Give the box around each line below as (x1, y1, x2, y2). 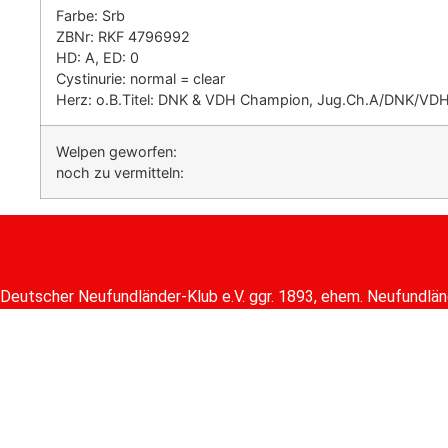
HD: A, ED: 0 (56, 49, 139, 67)
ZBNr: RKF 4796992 (56, 28, 190, 46)
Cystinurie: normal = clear (56, 70, 225, 88)
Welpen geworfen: (56, 143, 177, 161)
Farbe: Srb (56, 7, 125, 25)
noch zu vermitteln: (56, 164, 184, 182)
